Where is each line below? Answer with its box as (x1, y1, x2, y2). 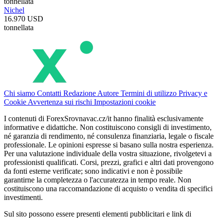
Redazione (63, 89, 97, 98)
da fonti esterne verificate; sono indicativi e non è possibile (4, 167, 182, 176)
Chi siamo (4, 89, 37, 98)
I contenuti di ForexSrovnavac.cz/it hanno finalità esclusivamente (4, 114, 203, 123)
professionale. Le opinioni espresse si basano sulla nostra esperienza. (4, 141, 214, 149)
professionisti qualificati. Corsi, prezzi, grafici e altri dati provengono (4, 158, 214, 167)
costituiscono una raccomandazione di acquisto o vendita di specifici (4, 184, 213, 193)
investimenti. (4, 193, 43, 202)
